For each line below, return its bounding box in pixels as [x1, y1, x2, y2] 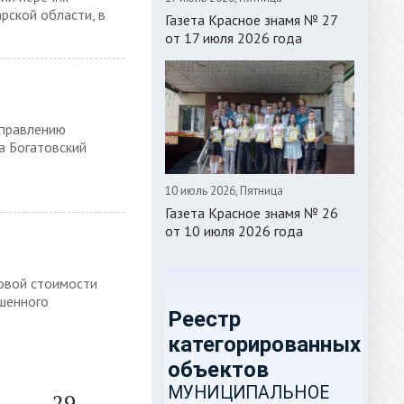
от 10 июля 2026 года [165, 222, 303, 240]
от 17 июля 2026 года [165, 29, 302, 47]
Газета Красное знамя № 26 [165, 204, 338, 222]
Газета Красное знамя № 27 [165, 11, 337, 29]
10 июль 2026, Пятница [165, 183, 283, 198]
